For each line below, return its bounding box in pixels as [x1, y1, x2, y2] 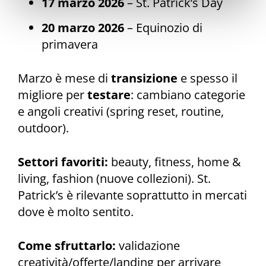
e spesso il [178, 70, 237, 86]
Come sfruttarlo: [18, 237, 116, 254]
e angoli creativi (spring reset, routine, [18, 103, 224, 119]
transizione [111, 70, 178, 86]
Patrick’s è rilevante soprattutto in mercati [18, 186, 247, 203]
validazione [116, 237, 180, 254]
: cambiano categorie [131, 87, 245, 103]
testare [87, 87, 131, 103]
